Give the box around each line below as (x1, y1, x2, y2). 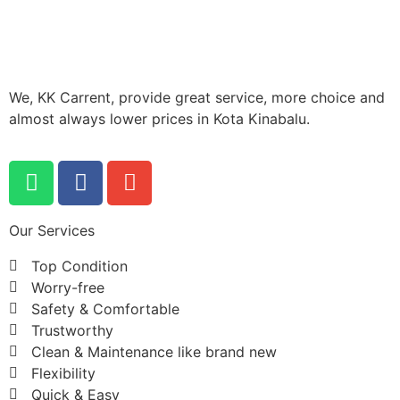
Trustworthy (31, 321, 113, 339)
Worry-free (31, 278, 104, 296)
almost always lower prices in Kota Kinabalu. (9, 110, 310, 129)
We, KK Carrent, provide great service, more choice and (9, 88, 385, 107)
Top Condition (31, 256, 128, 275)
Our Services (9, 221, 95, 239)
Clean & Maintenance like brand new (31, 342, 277, 361)
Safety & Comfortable (31, 299, 179, 318)
